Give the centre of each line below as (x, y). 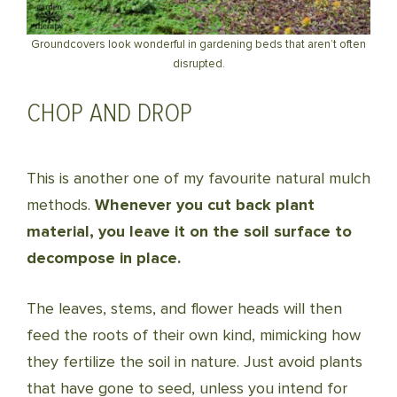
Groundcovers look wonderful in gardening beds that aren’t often (198, 44)
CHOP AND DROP (109, 113)
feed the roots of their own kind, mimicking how (194, 335)
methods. (61, 205)
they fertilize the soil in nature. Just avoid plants (195, 362)
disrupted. (198, 64)
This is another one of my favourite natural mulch (198, 178)
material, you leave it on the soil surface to (189, 231)
